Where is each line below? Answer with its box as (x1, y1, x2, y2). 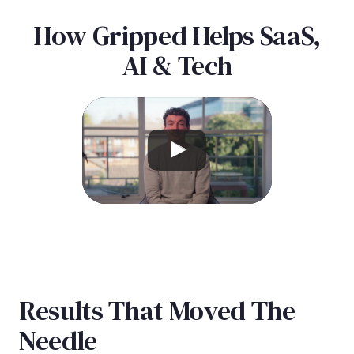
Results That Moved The (19, 292, 296, 329)
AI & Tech (122, 47, 232, 84)
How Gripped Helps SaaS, (32, 17, 322, 54)
